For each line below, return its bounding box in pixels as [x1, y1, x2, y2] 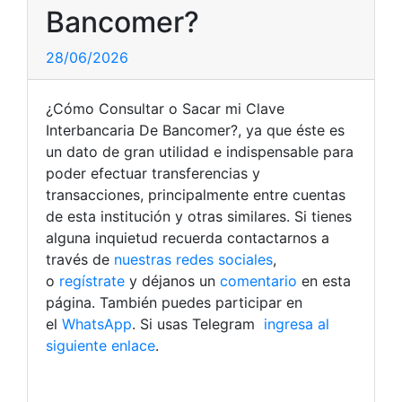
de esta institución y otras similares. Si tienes [46, 206, 352, 225]
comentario [215, 271, 297, 290]
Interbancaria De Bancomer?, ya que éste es [46, 120, 345, 139]
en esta [297, 271, 351, 290]
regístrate [55, 271, 125, 290]
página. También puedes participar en [46, 293, 302, 311]
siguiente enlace [46, 336, 155, 354]
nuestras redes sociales [114, 249, 273, 268]
